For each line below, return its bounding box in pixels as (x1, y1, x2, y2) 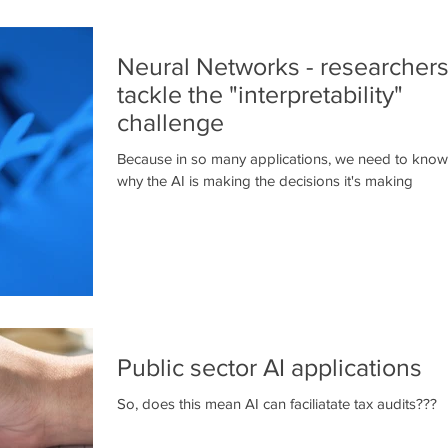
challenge (117, 108, 224, 136)
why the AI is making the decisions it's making (117, 172, 413, 189)
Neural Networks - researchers (117, 52, 320, 80)
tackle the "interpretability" (117, 80, 403, 108)
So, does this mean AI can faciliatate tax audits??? (117, 395, 437, 413)
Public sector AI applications (117, 353, 422, 382)
